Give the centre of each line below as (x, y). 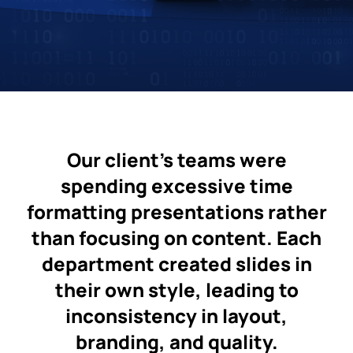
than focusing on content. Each (176, 238)
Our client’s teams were (176, 160)
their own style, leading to (176, 290)
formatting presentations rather (176, 212)
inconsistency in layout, (176, 316)
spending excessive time (176, 186)
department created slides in (176, 264)
